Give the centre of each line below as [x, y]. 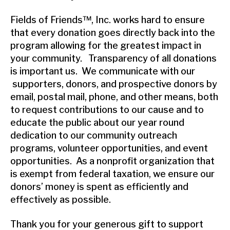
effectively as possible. [61, 200]
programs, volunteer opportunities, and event [109, 148]
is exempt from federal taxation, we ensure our [112, 174]
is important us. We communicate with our [103, 71]
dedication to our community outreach [94, 136]
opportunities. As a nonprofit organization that [112, 161]
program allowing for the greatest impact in [106, 46]
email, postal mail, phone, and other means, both [114, 97]
